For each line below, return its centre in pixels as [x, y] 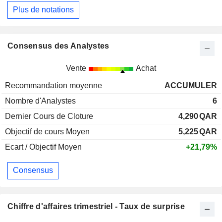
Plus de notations [43, 9]
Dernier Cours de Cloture [49, 116]
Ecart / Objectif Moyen [43, 147]
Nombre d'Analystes [40, 101]
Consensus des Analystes [58, 46]
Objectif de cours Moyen [47, 131]
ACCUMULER [191, 85]
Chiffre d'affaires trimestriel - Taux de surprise [96, 206]
